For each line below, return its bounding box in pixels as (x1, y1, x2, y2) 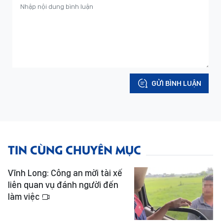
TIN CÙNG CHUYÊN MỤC (8, 141, 141, 157)
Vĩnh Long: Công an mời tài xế (8, 168, 122, 178)
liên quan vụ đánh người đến (8, 180, 118, 190)
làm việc (8, 191, 41, 202)
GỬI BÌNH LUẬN (151, 79, 201, 88)
